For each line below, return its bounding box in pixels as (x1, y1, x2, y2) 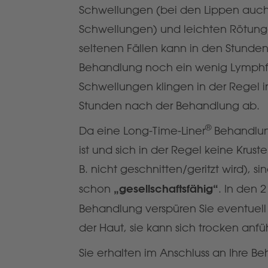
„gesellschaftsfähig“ (111, 182, 218, 196)
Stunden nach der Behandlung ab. (79, 99, 260, 112)
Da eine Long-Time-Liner (79, 124, 205, 138)
